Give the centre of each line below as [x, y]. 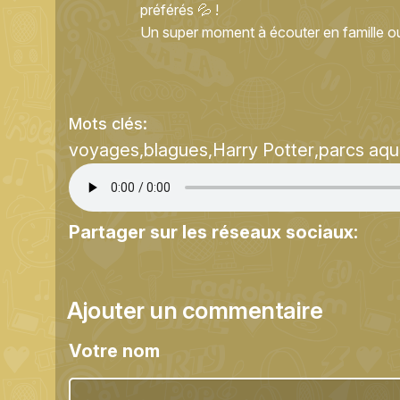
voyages [104, 150]
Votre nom [114, 351]
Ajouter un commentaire [195, 310]
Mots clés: [110, 124]
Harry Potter [263, 150]
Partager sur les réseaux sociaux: [216, 232]
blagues [176, 150]
